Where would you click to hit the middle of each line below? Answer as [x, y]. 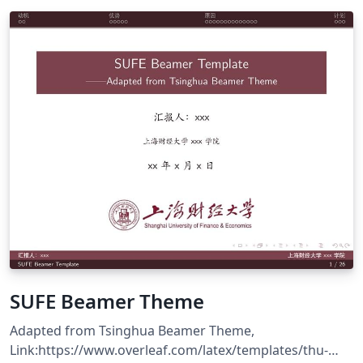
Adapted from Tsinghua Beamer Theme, [132, 330]
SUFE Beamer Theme [107, 301]
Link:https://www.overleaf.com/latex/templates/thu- [169, 350]
